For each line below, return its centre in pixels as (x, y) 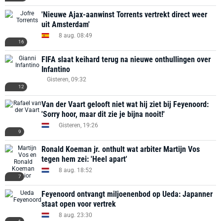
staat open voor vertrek (79, 204)
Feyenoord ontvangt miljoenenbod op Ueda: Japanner (127, 194)
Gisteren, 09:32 (67, 79)
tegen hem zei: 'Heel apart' (84, 159)
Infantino (56, 69)
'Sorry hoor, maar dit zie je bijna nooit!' (103, 114)
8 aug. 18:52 (75, 170)
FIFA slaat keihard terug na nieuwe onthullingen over (126, 59)
